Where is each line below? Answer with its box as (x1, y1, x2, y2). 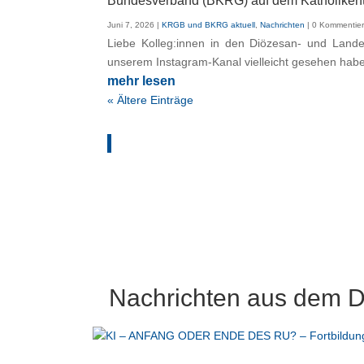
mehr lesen (107, 74, 175, 89)
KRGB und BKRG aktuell (162, 20, 255, 30)
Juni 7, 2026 (107, 20, 154, 30)
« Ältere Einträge (107, 93, 193, 107)
